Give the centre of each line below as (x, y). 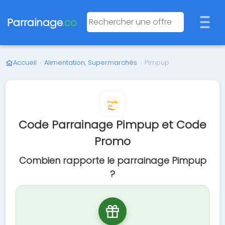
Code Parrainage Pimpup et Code (113, 125)
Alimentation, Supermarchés (91, 63)
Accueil (25, 63)
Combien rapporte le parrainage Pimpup (113, 160)
